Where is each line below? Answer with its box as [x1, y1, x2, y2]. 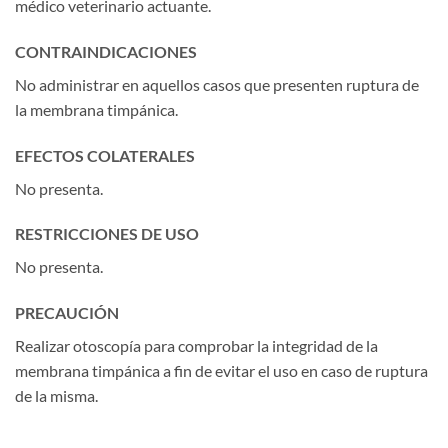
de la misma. [15, 386, 98, 406]
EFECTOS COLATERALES [15, 145, 195, 165]
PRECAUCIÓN [15, 303, 119, 323]
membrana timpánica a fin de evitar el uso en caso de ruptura [15, 361, 428, 381]
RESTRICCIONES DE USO [15, 224, 199, 244]
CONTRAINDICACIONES [15, 41, 197, 61]
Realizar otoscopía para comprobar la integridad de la [15, 336, 378, 356]
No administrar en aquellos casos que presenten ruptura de [15, 74, 419, 94]
